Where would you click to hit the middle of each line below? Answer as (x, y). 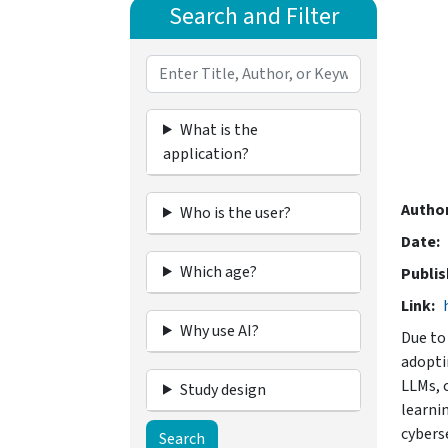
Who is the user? (235, 212)
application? (206, 153)
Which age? (218, 271)
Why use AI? (219, 330)
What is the (218, 129)
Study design (222, 389)
